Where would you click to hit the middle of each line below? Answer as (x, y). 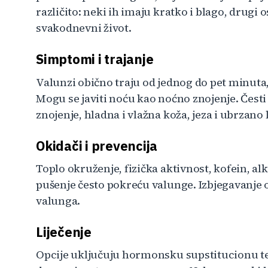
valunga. (58, 200)
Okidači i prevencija (97, 145)
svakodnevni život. (84, 28)
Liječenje (64, 232)
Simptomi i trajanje (95, 59)
